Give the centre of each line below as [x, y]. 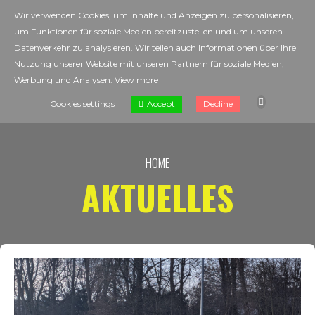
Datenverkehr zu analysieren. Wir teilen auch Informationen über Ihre [155, 47]
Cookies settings [82, 104]
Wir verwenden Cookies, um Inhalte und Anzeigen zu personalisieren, [154, 15]
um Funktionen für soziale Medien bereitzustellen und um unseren [148, 31]
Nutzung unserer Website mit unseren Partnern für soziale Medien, [149, 64]
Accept [161, 103]
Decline [218, 104]
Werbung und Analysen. [64, 80]
